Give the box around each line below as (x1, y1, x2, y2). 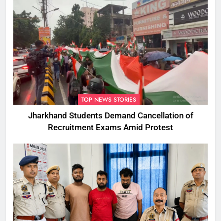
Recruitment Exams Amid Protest (48, 122, 173, 132)
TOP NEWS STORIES (81, 95, 136, 104)
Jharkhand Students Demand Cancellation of (28, 110, 193, 120)
